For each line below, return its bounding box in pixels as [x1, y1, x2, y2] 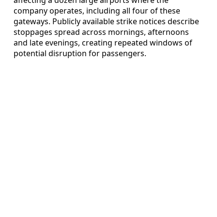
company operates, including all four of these [14, 5, 180, 16]
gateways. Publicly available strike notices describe [14, 15, 199, 27]
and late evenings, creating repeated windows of [14, 37, 192, 48]
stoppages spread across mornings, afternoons [14, 26, 189, 37]
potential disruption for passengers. [14, 47, 146, 59]
